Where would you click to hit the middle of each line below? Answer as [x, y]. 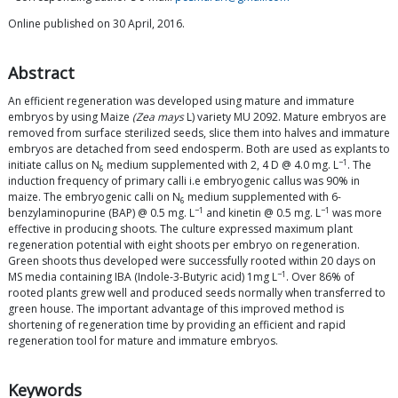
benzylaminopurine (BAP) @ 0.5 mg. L [101, 213]
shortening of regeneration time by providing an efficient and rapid [177, 325]
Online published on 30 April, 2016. [96, 24]
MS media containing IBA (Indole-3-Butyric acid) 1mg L [143, 277]
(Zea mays [158, 117]
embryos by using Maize [70, 117]
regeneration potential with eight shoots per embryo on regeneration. [184, 245]
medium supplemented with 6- [263, 197]
